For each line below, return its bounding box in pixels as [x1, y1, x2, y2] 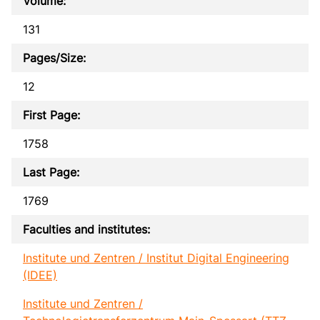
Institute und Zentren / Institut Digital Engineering [23, 250, 289, 265]
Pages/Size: [23, 50, 86, 65]
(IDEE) [23, 267, 57, 282]
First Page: [23, 107, 80, 122]
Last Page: [23, 164, 79, 179]
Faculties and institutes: [23, 221, 150, 236]
